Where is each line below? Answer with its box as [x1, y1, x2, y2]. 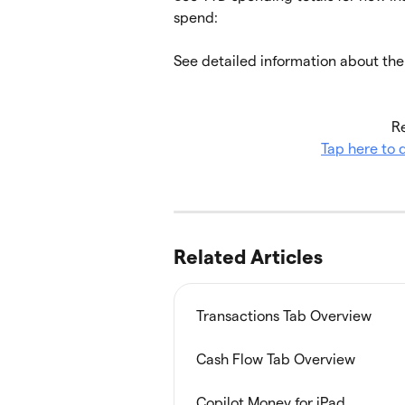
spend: [174, 9, 218, 25]
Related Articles [174, 245, 323, 268]
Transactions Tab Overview [196, 307, 372, 324]
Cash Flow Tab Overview [196, 351, 355, 367]
